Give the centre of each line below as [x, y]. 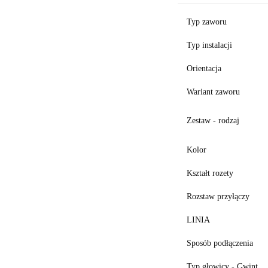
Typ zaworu [207, 22]
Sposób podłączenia [220, 243]
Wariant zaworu [214, 92]
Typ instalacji [210, 45]
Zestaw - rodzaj [213, 121]
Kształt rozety [210, 173]
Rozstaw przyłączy [218, 197]
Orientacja [204, 68]
